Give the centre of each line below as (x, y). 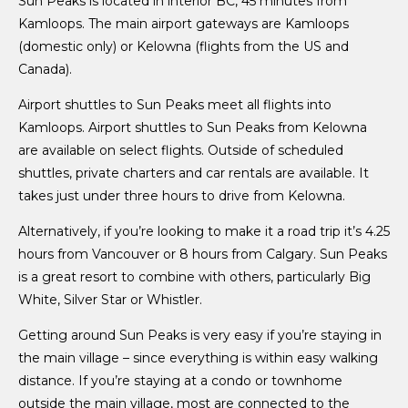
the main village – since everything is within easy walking (198, 357)
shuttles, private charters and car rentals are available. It (194, 173)
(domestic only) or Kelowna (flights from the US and (184, 46)
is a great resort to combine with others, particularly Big (194, 276)
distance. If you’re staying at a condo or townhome (180, 380)
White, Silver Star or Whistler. (110, 299)
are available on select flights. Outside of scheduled (181, 150)
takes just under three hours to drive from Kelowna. (182, 195)
